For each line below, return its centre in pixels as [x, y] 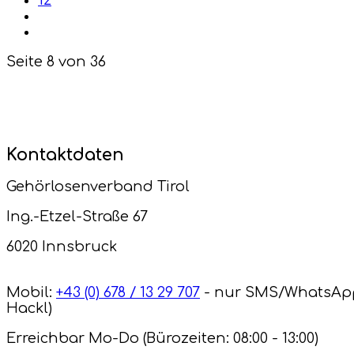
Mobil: [31, 293]
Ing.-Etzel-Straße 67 [77, 217]
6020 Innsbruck [62, 247]
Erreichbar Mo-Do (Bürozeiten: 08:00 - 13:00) [162, 339]
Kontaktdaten [65, 155]
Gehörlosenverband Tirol [98, 187]
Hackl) [29, 309]
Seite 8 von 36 [56, 62]
